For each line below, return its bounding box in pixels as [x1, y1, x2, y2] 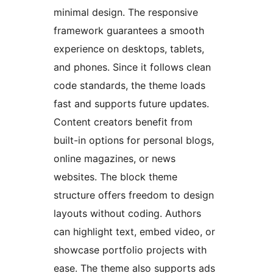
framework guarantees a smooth [54, 24, 204, 37]
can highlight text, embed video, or [54, 225, 215, 238]
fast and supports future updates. [54, 97, 209, 110]
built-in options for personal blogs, [54, 133, 214, 146]
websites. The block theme [54, 170, 177, 183]
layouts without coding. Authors [54, 207, 201, 219]
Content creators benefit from [54, 115, 193, 128]
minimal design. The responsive [54, 5, 198, 18]
